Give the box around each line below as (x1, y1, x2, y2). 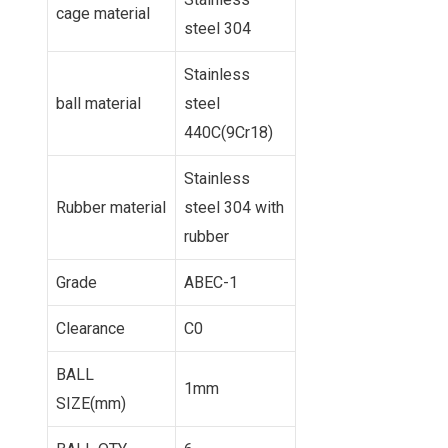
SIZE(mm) (56, 393, 126, 413)
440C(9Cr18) (184, 122, 273, 142)
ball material (56, 93, 141, 113)
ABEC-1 (184, 272, 238, 292)
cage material (56, 3, 150, 23)
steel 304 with (184, 197, 284, 217)
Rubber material (56, 197, 166, 217)
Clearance (56, 318, 125, 338)
